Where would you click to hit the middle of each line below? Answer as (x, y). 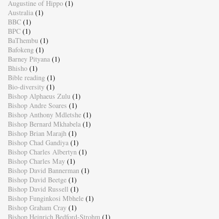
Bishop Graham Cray (37, 207)
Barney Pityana (29, 59)
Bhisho (17, 68)
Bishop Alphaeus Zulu (39, 96)
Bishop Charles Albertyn (42, 152)
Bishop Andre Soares (37, 105)
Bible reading (26, 77)
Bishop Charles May (36, 161)
